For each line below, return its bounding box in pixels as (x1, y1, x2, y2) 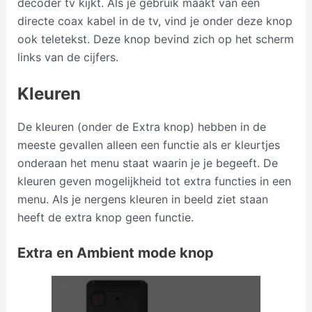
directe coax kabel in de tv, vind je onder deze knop (17, 13, 292, 28)
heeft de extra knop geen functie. (17, 210, 194, 224)
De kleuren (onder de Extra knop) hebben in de (17, 119, 266, 134)
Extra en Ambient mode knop (17, 244, 214, 262)
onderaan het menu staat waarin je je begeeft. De (17, 155, 278, 170)
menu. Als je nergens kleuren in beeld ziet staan (17, 192, 268, 206)
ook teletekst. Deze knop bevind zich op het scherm (17, 31, 294, 46)
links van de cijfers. (17, 49, 118, 64)
